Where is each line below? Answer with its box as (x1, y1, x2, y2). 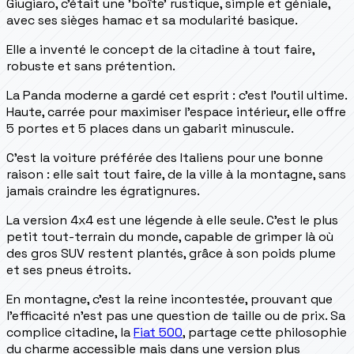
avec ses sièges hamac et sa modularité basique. (6, 11, 298, 28)
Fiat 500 (134, 323, 183, 341)
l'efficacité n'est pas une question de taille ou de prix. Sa (6, 307, 345, 324)
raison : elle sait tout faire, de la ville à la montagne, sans (6, 165, 346, 183)
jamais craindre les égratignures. (6, 182, 200, 199)
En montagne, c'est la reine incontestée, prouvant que (6, 290, 333, 307)
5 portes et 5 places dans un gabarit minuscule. (6, 119, 294, 137)
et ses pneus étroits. (6, 261, 131, 278)
